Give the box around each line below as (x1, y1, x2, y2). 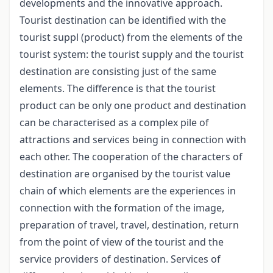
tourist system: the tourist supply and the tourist (19, 48, 244, 62)
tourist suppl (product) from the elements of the (19, 30, 243, 44)
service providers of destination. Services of (19, 252, 221, 266)
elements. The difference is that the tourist (19, 82, 216, 96)
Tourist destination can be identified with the (19, 13, 226, 27)
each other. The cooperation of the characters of (19, 150, 243, 164)
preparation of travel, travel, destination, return (19, 218, 239, 232)
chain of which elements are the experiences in (19, 184, 236, 198)
